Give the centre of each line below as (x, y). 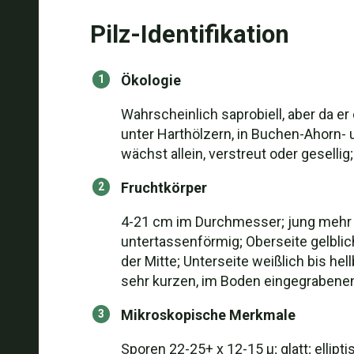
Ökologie (151, 80)
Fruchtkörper (164, 188)
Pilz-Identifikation (189, 34)
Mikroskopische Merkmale (208, 315)
